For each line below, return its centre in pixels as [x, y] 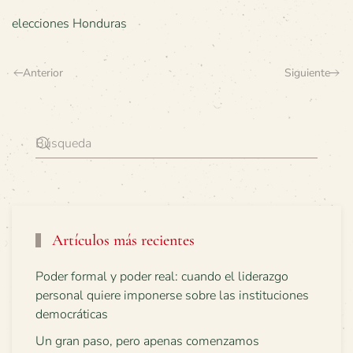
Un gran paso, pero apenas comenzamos [147, 341]
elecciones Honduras [69, 23]
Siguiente [307, 72]
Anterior [43, 72]
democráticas [72, 314]
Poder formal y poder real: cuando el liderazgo [162, 276]
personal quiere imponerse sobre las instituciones [172, 295]
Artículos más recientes [121, 240]
